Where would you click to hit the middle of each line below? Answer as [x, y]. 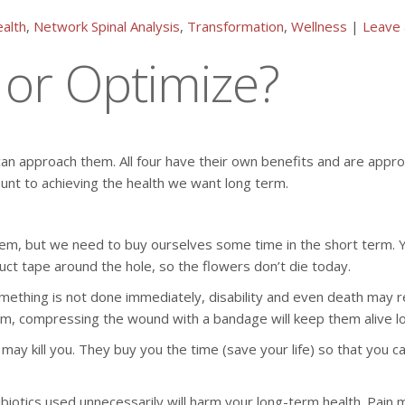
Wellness [319, 26]
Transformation [235, 26]
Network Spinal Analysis [107, 26]
